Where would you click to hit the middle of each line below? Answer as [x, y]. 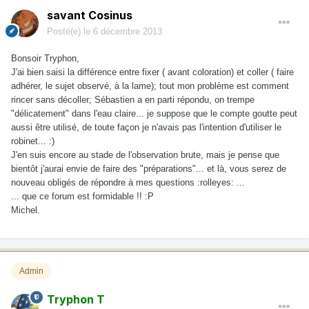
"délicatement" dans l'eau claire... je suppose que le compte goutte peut [154, 113]
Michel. [26, 210]
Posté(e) [65, 31]
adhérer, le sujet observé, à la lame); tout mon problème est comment [150, 86]
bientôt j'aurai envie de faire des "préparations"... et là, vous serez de [149, 168]
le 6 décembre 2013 [123, 31]
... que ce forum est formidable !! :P [82, 196]
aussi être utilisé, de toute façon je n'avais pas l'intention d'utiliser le [146, 127]
